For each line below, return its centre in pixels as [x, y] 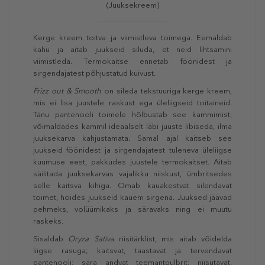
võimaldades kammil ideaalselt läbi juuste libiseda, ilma [132, 127]
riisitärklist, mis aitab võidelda [173, 239]
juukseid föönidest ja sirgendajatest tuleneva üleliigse [132, 150]
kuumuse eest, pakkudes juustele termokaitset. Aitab [132, 162]
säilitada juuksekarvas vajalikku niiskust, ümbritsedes [132, 174]
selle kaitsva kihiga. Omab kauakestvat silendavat [132, 186]
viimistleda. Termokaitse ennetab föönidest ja [132, 62]
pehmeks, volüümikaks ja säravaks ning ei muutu [132, 209]
